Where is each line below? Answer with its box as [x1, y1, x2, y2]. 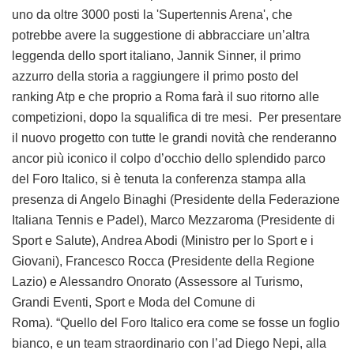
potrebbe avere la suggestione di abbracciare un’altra [12, 28, 310, 43]
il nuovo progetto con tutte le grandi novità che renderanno [12, 131, 337, 145]
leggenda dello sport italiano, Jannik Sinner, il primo [12, 49, 301, 63]
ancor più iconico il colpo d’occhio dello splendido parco [12, 152, 326, 166]
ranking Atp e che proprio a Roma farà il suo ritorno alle [12, 90, 319, 104]
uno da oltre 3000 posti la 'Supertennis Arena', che [12, 8, 292, 22]
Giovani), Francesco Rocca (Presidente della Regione [12, 254, 314, 269]
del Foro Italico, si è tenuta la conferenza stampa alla [12, 172, 306, 186]
